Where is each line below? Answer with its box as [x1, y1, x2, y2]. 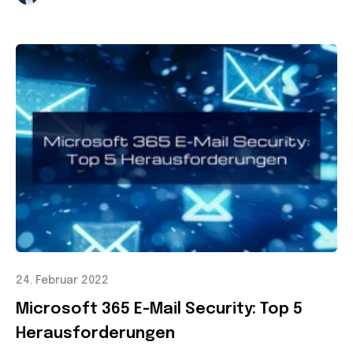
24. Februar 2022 [16, 274, 109, 286]
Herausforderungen [16, 325, 175, 342]
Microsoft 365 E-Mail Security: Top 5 [16, 300, 303, 318]
